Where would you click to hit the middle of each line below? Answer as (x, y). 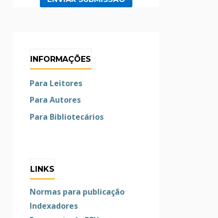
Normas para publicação (77, 192)
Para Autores (55, 100)
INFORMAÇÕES (61, 59)
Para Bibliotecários (67, 117)
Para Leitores (56, 83)
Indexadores (54, 206)
